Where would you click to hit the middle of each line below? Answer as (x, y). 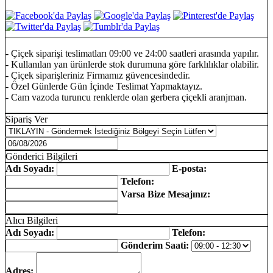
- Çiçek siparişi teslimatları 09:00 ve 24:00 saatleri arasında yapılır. (132, 54)
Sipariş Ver (27, 119)
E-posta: (189, 169)
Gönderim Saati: (155, 246)
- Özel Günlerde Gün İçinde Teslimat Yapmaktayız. (104, 87)
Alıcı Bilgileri (32, 221)
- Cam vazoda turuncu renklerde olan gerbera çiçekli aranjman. (126, 97)
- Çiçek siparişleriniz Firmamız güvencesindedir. (98, 76)
